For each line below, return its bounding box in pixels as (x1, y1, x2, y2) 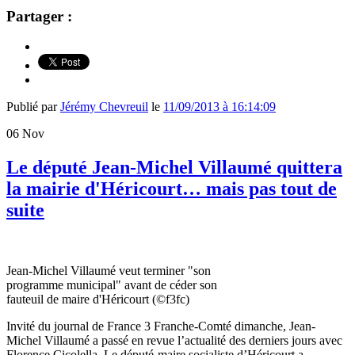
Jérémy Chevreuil (60, 100, 148, 114)
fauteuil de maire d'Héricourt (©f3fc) (6, 292, 189, 307)
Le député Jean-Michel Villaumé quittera (6, 157, 342, 178)
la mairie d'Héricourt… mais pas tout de (6, 178, 337, 200)
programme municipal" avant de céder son (6, 278, 217, 292)
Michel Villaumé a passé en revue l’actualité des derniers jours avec (6, 334, 342, 348)
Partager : (6, 7, 72, 25)
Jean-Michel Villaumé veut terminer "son (6, 264, 211, 278)
